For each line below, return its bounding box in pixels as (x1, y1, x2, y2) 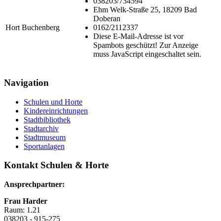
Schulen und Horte (24, 97, 82, 106)
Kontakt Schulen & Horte (4, 160, 109, 171)
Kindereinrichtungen (24, 106, 88, 115)
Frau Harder (4, 197, 47, 206)
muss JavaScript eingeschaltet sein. (93, 50, 201, 59)
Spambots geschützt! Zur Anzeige (93, 41, 198, 50)
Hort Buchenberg (5, 23, 60, 32)
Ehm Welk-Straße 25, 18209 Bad (93, 5, 197, 14)
